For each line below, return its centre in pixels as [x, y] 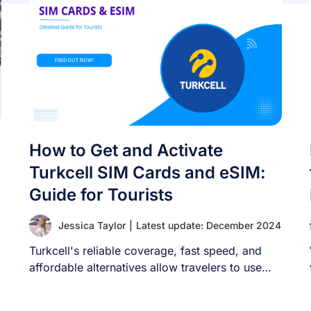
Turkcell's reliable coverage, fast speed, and [146, 251]
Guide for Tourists [101, 195]
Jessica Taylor [92, 225]
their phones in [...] [79, 284]
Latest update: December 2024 [209, 225]
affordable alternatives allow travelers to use [146, 267]
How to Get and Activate [126, 150]
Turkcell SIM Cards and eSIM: [148, 173]
